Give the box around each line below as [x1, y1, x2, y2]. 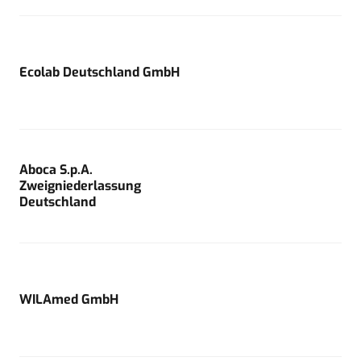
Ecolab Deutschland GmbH [19, 63, 180, 81]
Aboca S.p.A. [19, 160, 93, 178]
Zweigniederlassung [19, 176, 141, 194]
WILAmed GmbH [19, 290, 118, 308]
